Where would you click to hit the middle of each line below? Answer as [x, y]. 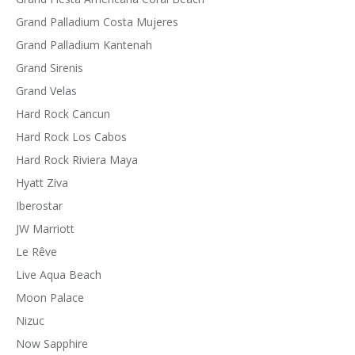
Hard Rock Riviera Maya [77, 160]
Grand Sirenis [50, 68]
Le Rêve [36, 252]
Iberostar [39, 206]
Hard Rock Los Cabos [71, 137]
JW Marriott [45, 229]
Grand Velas [46, 91]
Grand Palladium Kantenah [84, 45]
